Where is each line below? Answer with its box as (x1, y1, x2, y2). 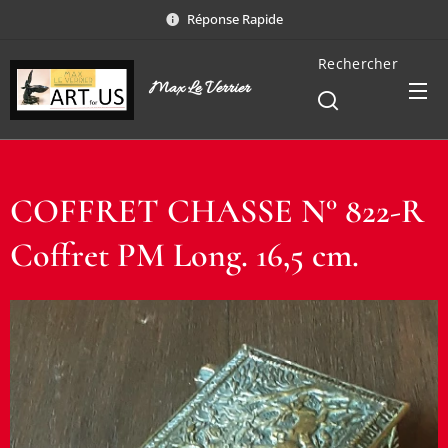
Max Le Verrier (148, 78, 250, 100)
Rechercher (318, 54, 398, 73)
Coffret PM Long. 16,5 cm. (10, 235, 359, 276)
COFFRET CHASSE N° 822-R (10, 191, 424, 232)
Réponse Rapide (187, 9, 283, 28)
